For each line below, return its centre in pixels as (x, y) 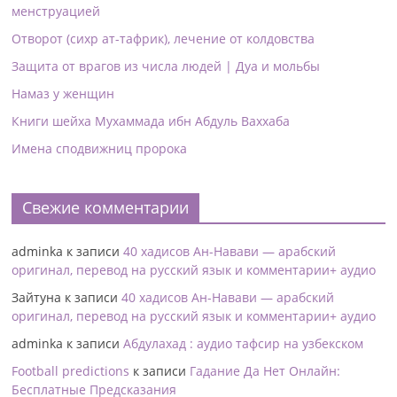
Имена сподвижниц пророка (100, 149)
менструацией (56, 12)
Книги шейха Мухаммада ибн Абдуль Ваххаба (151, 121)
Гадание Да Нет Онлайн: (265, 371)
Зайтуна (37, 298)
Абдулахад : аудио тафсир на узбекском (244, 344)
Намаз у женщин (63, 94)
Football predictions (71, 371)
